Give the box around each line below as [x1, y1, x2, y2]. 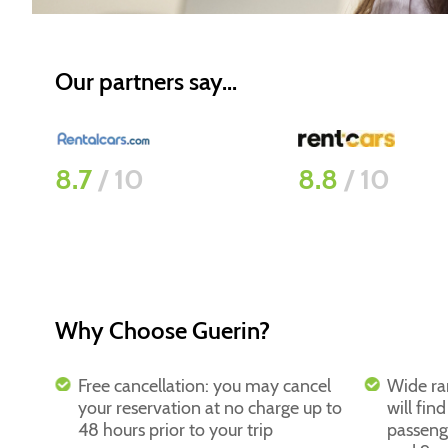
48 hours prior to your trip [77, 419, 273, 441]
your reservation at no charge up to [77, 397, 342, 419]
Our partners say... [54, 67, 237, 96]
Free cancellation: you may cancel [77, 375, 331, 397]
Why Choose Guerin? [54, 316, 270, 345]
